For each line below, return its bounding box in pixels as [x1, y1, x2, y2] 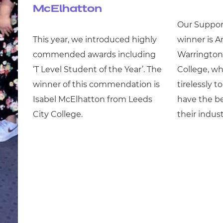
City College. [32, 110, 87, 119]
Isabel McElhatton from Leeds [32, 95, 152, 104]
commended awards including [32, 50, 156, 59]
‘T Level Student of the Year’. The [32, 65, 162, 74]
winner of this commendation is [32, 80, 160, 89]
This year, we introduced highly [32, 35, 157, 44]
